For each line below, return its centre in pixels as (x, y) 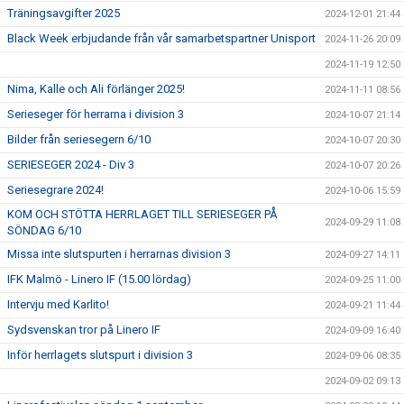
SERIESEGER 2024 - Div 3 (71, 165)
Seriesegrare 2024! (55, 190)
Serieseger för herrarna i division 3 (96, 115)
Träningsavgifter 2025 (64, 14)
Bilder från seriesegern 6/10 (79, 140)
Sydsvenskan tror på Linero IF (84, 330)
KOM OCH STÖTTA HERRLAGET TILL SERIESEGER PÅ (142, 215)
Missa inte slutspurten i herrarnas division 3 (119, 254)
